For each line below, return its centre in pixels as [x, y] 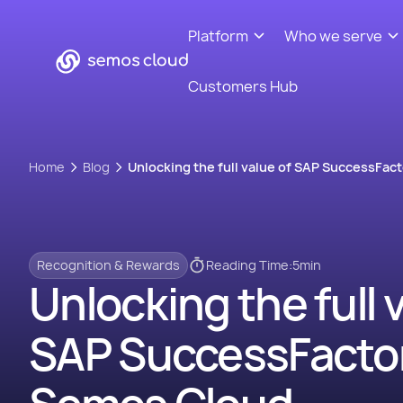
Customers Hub [242, 86]
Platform [218, 36]
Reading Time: [249, 264]
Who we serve [333, 36]
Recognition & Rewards [108, 264]
